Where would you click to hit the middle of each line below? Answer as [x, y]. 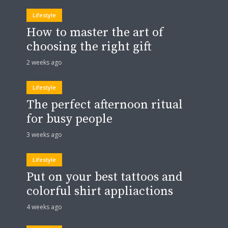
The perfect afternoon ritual [105, 105]
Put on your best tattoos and [105, 177]
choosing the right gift [89, 47]
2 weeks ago [44, 62]
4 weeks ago [44, 207]
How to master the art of [95, 32]
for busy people [69, 119]
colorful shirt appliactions [100, 191]
